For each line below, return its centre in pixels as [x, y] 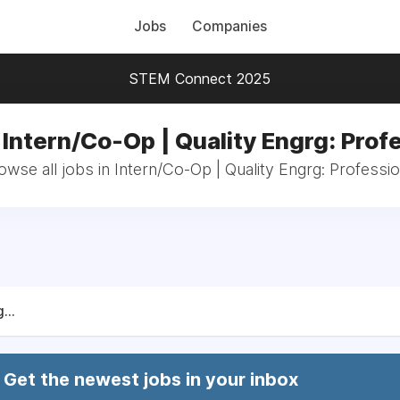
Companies [229, 26]
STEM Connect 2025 [200, 79]
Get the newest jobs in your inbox [151, 379]
